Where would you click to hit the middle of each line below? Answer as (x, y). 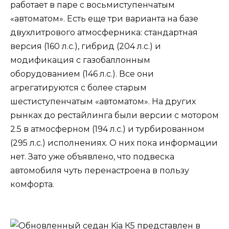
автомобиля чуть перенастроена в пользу (100, 170)
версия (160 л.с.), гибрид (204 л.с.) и (86, 46)
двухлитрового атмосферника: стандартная (104, 32)
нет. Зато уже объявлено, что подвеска (92, 156)
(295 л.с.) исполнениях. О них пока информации (114, 143)
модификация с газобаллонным (80, 60)
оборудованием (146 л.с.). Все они (82, 74)
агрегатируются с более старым (78, 87)
